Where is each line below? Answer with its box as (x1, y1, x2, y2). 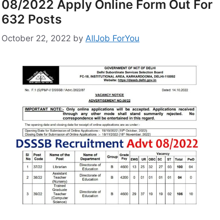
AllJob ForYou (85, 33, 139, 43)
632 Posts (1, 12, 62, 27)
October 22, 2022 (1, 33, 71, 43)
